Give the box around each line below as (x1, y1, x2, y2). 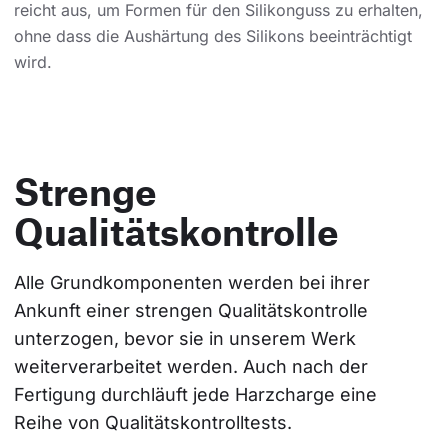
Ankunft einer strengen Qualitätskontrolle (14, 300, 373, 322)
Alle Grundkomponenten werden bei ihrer (14, 272, 375, 294)
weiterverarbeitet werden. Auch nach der (14, 356, 373, 378)
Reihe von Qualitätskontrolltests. (14, 412, 292, 434)
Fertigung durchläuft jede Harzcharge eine (14, 384, 382, 406)
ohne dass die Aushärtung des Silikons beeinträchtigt (14, 26, 412, 47)
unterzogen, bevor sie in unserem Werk (14, 328, 361, 350)
